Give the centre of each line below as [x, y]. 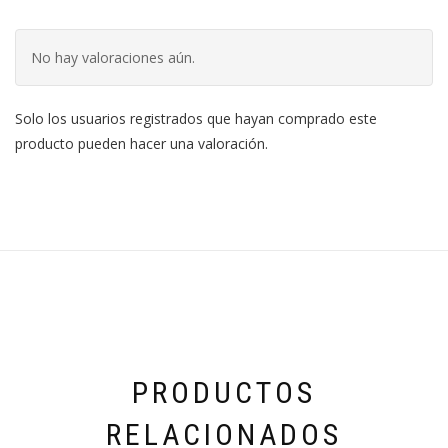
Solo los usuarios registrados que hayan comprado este [196, 119]
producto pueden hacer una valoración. [141, 144]
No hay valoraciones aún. [113, 58]
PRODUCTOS [224, 392]
